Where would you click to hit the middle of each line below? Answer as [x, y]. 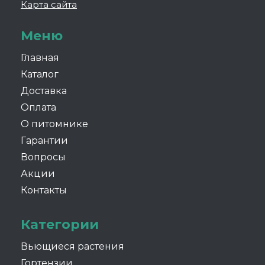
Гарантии [44, 140]
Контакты [44, 190]
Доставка [44, 91]
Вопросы [43, 157]
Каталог [40, 74]
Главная [40, 57]
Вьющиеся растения [72, 246]
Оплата [38, 107]
